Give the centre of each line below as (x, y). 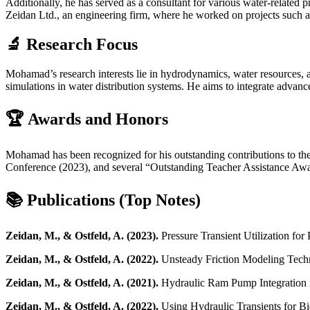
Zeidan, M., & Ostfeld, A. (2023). (82, 235)
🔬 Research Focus (72, 45)
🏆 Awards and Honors (87, 119)
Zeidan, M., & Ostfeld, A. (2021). (82, 282)
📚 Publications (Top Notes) (103, 200)
